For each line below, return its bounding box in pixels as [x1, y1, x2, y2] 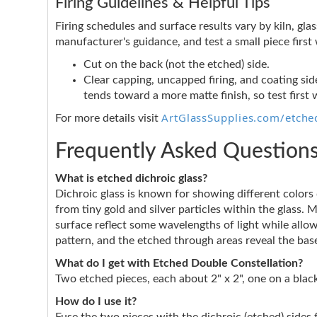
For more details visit [55, 113, 161, 125]
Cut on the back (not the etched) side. [83, 59, 270, 71]
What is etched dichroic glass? [55, 173, 207, 185]
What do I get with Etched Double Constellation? [55, 258, 303, 270]
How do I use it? [55, 296, 137, 308]
